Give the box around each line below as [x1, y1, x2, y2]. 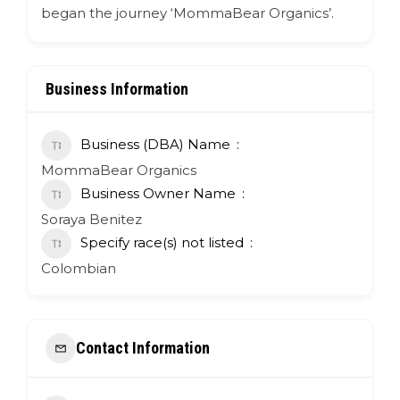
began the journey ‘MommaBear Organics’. [41, 4, 334, 21]
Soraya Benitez [41, 210, 142, 228]
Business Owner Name [80, 184, 236, 202]
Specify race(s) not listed [80, 233, 244, 251]
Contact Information [76, 338, 210, 358]
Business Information [46, 79, 188, 98]
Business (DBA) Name [80, 135, 230, 153]
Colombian [41, 259, 116, 277]
